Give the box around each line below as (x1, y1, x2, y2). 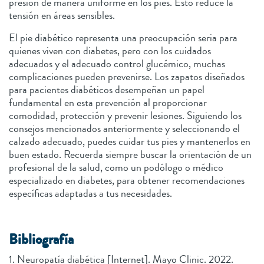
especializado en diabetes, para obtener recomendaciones (9, 172, 245, 188)
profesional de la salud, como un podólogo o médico (9, 159, 223, 175)
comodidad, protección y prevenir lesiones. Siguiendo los (9, 107, 242, 123)
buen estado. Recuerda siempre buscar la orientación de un (9, 146, 252, 162)
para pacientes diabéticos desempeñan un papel (9, 81, 204, 97)
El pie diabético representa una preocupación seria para (9, 29, 237, 45)
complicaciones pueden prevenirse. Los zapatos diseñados (9, 68, 245, 84)
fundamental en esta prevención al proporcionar (9, 94, 207, 110)
